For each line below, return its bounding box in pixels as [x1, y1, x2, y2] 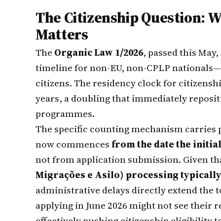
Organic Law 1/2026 [54, 46, 143, 59]
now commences [36, 138, 111, 150]
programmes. [36, 107, 95, 120]
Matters [36, 24, 88, 44]
